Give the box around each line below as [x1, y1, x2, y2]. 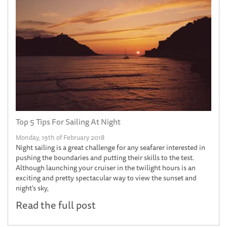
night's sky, [16, 182, 49, 194]
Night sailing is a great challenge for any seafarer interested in [16, 141, 205, 153]
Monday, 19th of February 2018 [16, 132, 104, 142]
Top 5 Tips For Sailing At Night [16, 115, 121, 128]
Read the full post [16, 197, 96, 213]
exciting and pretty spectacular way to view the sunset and [16, 172, 197, 183]
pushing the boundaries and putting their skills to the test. [16, 152, 194, 163]
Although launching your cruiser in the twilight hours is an [16, 162, 196, 173]
